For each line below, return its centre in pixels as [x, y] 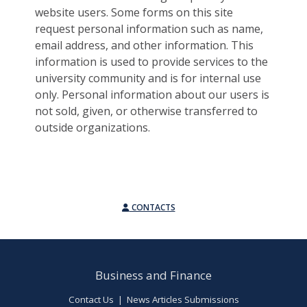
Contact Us [91, 299]
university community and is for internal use [148, 78]
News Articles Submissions [183, 299]
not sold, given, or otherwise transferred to [147, 111]
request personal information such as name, [149, 28]
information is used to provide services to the [152, 61]
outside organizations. [93, 127]
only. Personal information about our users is [152, 94]
